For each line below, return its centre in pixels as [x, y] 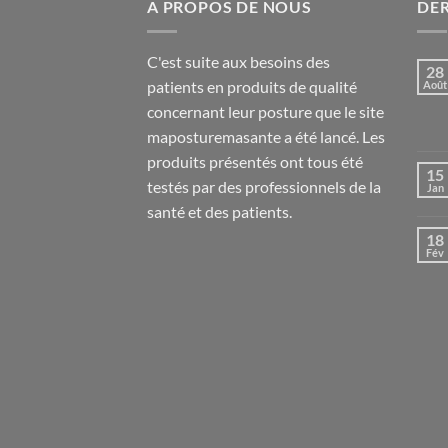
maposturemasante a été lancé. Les [266, 136]
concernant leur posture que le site [265, 111]
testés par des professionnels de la [264, 186]
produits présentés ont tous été [255, 161]
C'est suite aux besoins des [238, 61]
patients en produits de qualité [252, 86]
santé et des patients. [219, 211]
